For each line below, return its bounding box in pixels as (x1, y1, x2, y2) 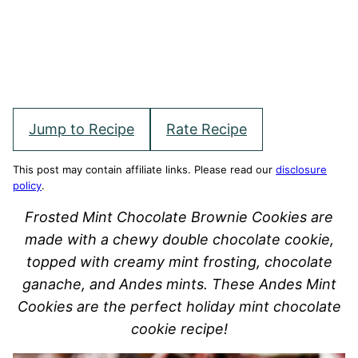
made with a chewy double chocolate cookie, (24, 231, 334, 248)
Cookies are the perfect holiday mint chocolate (17, 298, 341, 315)
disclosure (276, 163, 327, 176)
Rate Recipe (166, 121, 247, 137)
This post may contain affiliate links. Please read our (13, 163, 276, 176)
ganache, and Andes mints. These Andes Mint (22, 276, 336, 292)
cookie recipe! (130, 320, 228, 337)
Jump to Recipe (29, 121, 134, 137)
